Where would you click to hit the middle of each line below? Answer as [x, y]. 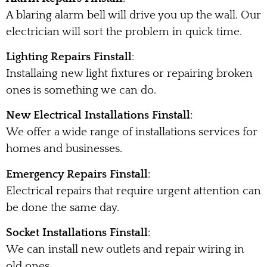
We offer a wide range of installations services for [132, 132]
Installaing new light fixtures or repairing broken [129, 74]
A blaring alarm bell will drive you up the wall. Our [133, 15]
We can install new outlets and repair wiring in [125, 250]
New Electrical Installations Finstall [98, 116]
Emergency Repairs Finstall [77, 174]
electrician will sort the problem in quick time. [124, 32]
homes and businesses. [64, 149]
